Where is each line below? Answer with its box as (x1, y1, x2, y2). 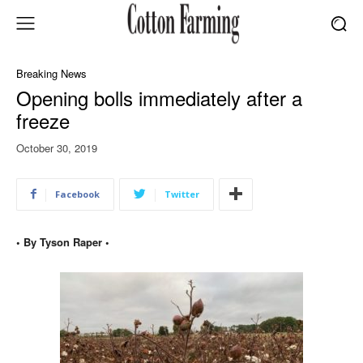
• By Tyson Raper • (16, 233, 109, 250)
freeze (16, 105, 70, 135)
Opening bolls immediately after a (16, 83, 302, 112)
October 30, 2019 (16, 139, 97, 156)
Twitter (164, 187, 199, 200)
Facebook (55, 187, 100, 200)
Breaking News (16, 65, 87, 81)
